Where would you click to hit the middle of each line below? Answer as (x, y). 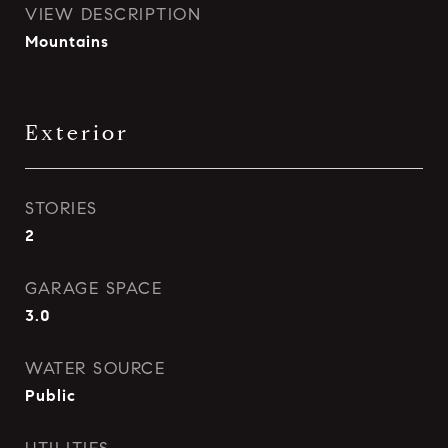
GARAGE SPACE (93, 288)
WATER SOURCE (95, 368)
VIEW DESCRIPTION (113, 14)
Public (50, 395)
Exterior (77, 133)
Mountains (67, 41)
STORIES (61, 208)
